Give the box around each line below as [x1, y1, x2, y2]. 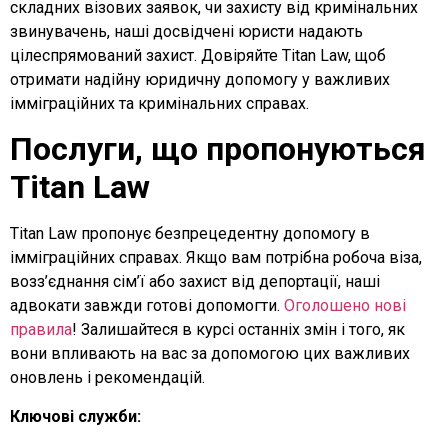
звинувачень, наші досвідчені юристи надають [10, 22, 363, 42]
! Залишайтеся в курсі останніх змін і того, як [72, 320, 405, 340]
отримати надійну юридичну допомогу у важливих [10, 70, 390, 90]
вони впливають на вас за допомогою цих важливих [10, 344, 410, 364]
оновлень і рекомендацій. [10, 368, 205, 388]
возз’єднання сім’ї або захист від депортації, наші [10, 272, 380, 292]
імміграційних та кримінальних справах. [10, 94, 309, 114]
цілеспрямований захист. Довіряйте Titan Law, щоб [10, 46, 386, 66]
